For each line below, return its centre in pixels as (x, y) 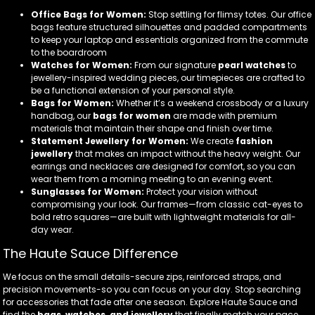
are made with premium (224, 115)
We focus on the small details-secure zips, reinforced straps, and (142, 276)
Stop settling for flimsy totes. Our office (229, 14)
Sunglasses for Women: (88, 191)
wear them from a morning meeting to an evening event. (152, 179)
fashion (254, 141)
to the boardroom (69, 52)
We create (212, 141)
